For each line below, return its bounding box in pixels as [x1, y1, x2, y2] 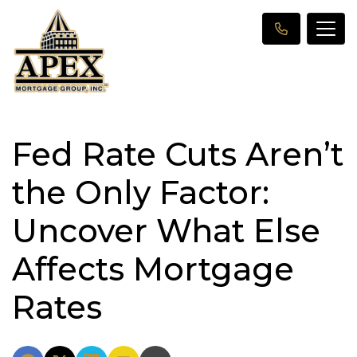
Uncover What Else [12, 210, 320, 250]
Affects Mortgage [12, 249, 294, 288]
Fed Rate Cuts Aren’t [12, 134, 343, 174]
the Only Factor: [12, 172, 269, 212]
